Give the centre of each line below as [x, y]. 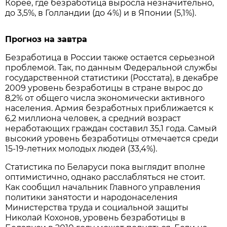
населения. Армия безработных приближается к [109, 108]
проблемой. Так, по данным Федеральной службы [111, 68]
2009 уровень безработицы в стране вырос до [104, 88]
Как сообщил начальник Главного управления [103, 187]
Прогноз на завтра [46, 40]
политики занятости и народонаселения [92, 198]
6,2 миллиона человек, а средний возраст [93, 119]
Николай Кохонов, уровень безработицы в [96, 218]
